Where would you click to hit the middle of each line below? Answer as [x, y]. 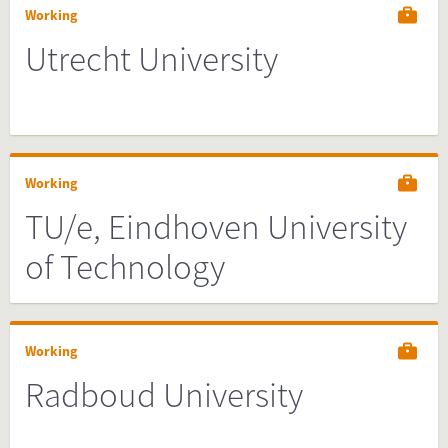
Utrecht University [151, 59]
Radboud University [164, 395]
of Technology [125, 267]
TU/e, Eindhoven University [216, 227]
